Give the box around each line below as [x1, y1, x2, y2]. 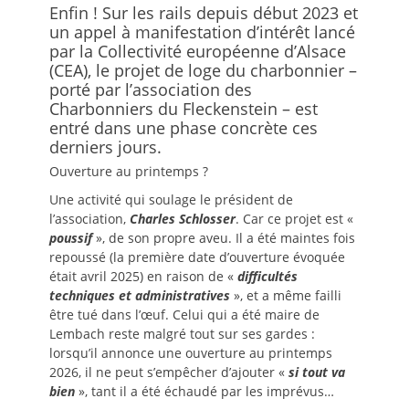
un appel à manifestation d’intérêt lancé [49, 21, 355, 43]
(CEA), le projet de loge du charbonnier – [49, 59, 357, 81]
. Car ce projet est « [236, 210, 353, 227]
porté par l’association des [49, 79, 252, 100]
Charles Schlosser [130, 210, 236, 227]
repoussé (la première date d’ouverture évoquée [49, 248, 345, 266]
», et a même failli [230, 287, 341, 304]
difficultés [237, 267, 298, 285]
